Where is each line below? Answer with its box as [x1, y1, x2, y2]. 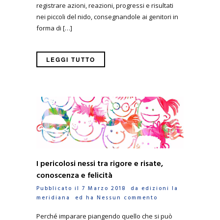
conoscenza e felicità [36, 169, 112, 182]
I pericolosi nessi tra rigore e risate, [36, 157, 163, 170]
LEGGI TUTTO [46, 55, 95, 64]
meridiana [36, 193, 70, 202]
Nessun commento [97, 193, 158, 202]
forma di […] [36, 23, 72, 32]
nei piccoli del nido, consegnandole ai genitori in [36, 12, 178, 21]
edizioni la [141, 184, 178, 193]
